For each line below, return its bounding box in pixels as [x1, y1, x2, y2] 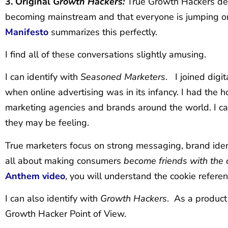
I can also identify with [5, 192, 100, 205]
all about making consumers [5, 154, 124, 167]
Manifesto [5, 25, 48, 38]
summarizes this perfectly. [48, 25, 157, 38]
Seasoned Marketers [80, 71, 165, 83]
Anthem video [5, 169, 65, 182]
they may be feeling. [5, 117, 89, 129]
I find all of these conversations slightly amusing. [5, 48, 206, 61]
